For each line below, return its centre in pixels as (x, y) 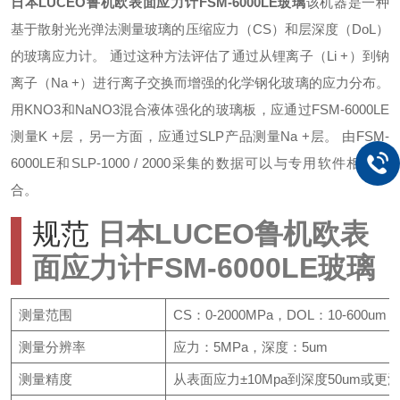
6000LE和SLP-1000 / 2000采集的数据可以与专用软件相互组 (200, 163)
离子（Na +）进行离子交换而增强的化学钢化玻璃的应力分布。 (200, 83)
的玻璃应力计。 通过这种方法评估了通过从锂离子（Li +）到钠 (200, 56)
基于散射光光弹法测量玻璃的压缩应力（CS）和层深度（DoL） (200, 29)
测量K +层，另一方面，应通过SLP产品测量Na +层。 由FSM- (200, 136)
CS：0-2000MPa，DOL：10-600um (279, 315)
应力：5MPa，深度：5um (250, 347)
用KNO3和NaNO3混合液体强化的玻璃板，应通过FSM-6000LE (200, 109)
